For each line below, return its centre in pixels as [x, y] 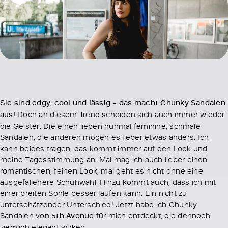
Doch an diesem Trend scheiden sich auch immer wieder [120, 114]
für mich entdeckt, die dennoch [152, 216]
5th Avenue [73, 216]
